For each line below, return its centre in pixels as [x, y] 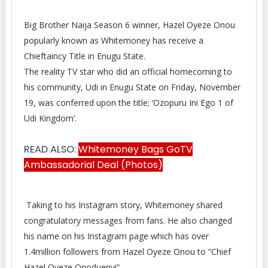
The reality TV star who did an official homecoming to [128, 71]
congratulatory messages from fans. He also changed [128, 220]
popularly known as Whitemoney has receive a [113, 40]
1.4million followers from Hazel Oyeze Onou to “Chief [127, 252]
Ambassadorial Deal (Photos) [93, 165]
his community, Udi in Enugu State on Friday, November [132, 87]
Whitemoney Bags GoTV [135, 149]
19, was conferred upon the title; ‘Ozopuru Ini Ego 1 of [128, 103]
